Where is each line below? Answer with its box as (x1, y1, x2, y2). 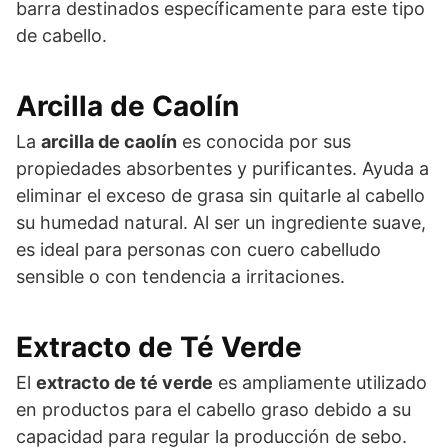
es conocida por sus (177, 130, 351, 152)
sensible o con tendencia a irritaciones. (16, 265, 345, 287)
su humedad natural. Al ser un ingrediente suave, (16, 211, 426, 233)
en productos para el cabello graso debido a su (16, 398, 411, 420)
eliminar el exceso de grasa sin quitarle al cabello (16, 184, 425, 206)
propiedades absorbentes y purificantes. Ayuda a (16, 157, 429, 179)
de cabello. (16, 24, 107, 46)
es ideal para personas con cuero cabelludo (16, 238, 381, 260)
